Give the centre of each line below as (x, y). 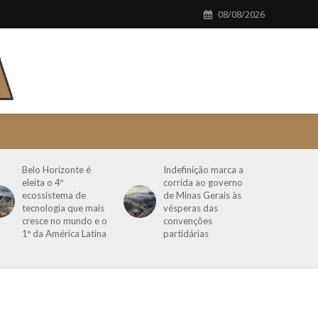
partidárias (186, 234)
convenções (188, 221)
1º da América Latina (65, 234)
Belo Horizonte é (57, 170)
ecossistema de (54, 195)
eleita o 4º (43, 182)
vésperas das (191, 208)
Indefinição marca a (204, 170)
